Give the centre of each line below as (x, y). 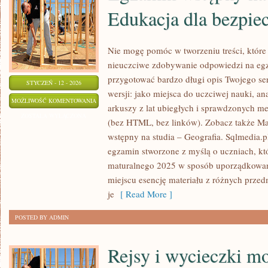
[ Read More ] (143, 194)
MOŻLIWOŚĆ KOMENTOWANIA (54, 100)
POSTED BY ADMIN (42, 217)
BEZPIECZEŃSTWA (122, 205)
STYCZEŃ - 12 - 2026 (54, 83)
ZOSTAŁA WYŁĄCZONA (54, 115)
